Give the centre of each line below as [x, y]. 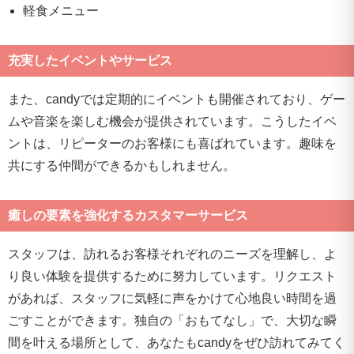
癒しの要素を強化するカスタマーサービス [128, 215]
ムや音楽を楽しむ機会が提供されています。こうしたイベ [172, 121]
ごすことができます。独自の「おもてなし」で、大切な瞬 [172, 320]
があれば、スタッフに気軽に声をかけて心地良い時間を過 [172, 298]
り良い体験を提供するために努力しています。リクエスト [172, 276]
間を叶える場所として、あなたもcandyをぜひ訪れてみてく [177, 342]
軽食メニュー [61, 10]
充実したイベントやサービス [90, 60]
